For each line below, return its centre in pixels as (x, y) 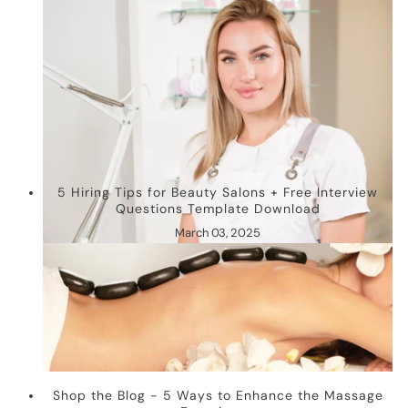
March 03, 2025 (218, 233)
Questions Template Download (218, 209)
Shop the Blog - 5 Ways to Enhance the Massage (218, 396)
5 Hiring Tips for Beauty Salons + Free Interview (218, 192)
